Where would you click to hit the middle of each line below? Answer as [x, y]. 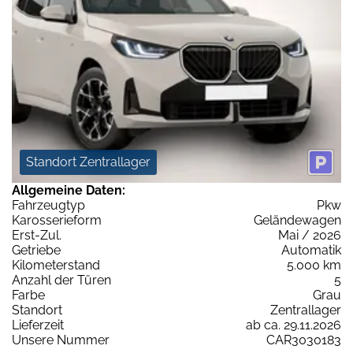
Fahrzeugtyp [48, 206]
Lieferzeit [38, 325]
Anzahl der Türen [61, 281]
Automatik [311, 251]
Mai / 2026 [310, 236]
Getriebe [36, 251]
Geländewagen [297, 221]
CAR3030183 [304, 340]
